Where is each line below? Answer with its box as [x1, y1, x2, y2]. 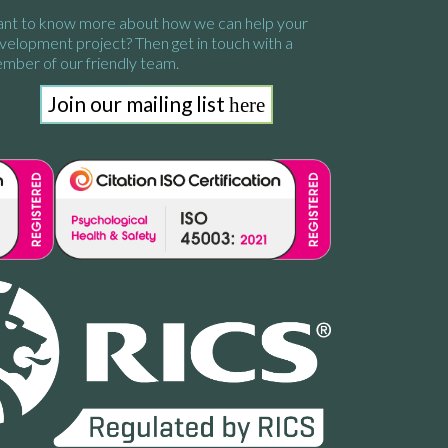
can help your [218, 13, 308, 33]
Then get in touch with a [135, 33, 293, 53]
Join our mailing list [47, 91, 229, 117]
